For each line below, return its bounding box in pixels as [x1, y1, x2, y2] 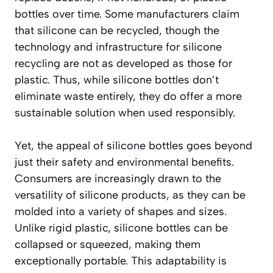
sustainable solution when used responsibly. [15, 105, 235, 119]
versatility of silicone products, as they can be [15, 188, 246, 202]
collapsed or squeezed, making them [15, 237, 200, 251]
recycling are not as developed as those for [15, 56, 232, 70]
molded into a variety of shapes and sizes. [15, 204, 227, 218]
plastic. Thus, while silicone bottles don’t [15, 73, 219, 87]
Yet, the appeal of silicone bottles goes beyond [15, 138, 252, 152]
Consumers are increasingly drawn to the [15, 171, 221, 185]
